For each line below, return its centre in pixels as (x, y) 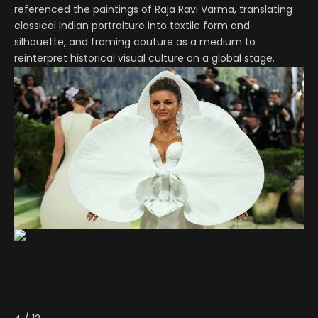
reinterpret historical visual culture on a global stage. (144, 58)
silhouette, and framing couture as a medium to (135, 42)
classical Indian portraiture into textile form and (132, 25)
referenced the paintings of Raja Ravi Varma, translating (153, 9)
